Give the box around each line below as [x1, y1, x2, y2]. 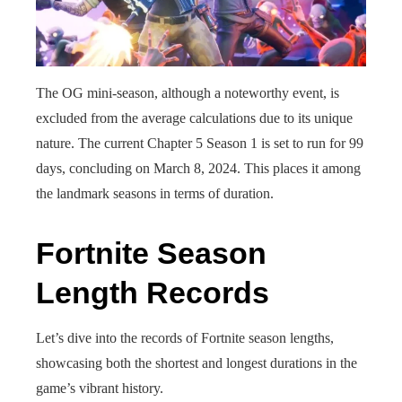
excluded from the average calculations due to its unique [36, 110, 353, 126]
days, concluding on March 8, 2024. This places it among [36, 161, 361, 176]
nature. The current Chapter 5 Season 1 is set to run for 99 [36, 135, 363, 151]
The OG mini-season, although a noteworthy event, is [36, 85, 339, 100]
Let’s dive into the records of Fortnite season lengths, [36, 330, 334, 345]
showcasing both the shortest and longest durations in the [36, 355, 357, 371]
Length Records [36, 275, 269, 310]
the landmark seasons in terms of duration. [36, 186, 274, 201]
